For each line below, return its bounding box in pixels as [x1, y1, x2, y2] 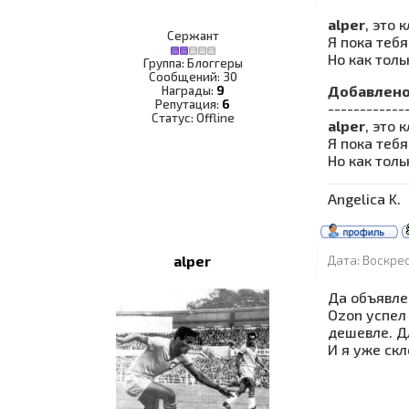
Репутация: [155, 97, 222, 111]
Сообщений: [148, 69, 223, 84]
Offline [195, 110, 235, 125]
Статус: [151, 110, 196, 125]
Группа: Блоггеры [142, 56, 243, 70]
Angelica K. [328, 190, 401, 208]
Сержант [166, 28, 219, 43]
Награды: [161, 83, 216, 98]
